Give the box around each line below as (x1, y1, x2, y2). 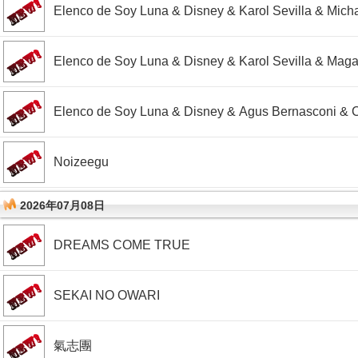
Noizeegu (54, 155, 109, 169)
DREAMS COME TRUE (54, 238, 190, 252)
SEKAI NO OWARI (54, 288, 160, 302)
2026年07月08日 (20, 199, 105, 212)
